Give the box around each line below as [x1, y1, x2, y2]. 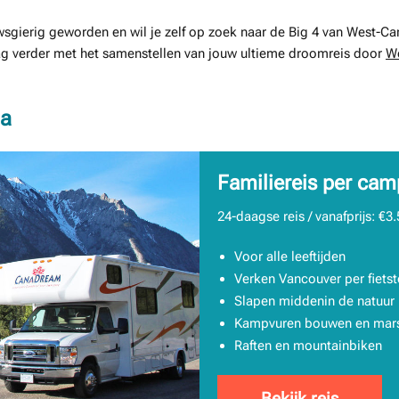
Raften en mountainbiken [233, 337, 382, 354]
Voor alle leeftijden [233, 248, 346, 265]
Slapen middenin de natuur [233, 292, 395, 309]
